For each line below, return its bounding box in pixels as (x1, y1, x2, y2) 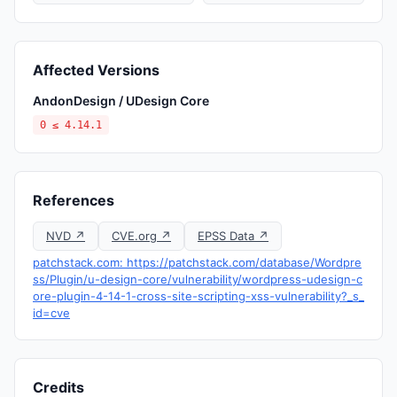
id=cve (33, 306, 70, 320)
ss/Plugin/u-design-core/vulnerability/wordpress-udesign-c (33, 272, 362, 286)
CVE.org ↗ (112, 229, 171, 243)
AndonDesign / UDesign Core (33, 93, 209, 108)
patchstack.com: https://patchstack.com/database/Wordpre (33, 255, 362, 269)
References (33, 191, 114, 209)
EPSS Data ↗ (198, 229, 269, 243)
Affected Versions (33, 61, 160, 79)
